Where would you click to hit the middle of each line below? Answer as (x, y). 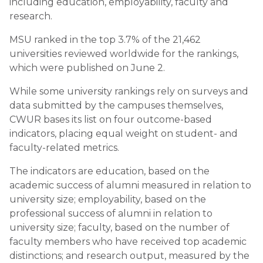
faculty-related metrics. (64, 147)
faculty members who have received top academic (128, 241)
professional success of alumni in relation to (111, 213)
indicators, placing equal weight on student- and (124, 133)
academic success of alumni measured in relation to (130, 185)
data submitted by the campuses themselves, (116, 105)
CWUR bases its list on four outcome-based (111, 119)
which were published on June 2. (87, 68)
